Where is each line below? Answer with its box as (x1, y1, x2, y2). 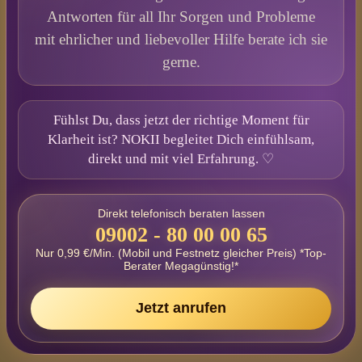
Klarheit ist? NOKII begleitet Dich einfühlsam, (48, 131, 314, 147)
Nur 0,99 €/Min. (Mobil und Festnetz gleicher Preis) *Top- (36, 246, 326, 259)
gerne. (162, 53, 200, 70)
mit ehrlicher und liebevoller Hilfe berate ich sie (35, 30, 327, 48)
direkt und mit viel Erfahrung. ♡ (88, 150, 274, 166)
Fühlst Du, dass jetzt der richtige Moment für (53, 112, 309, 128)
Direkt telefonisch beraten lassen (97, 206, 265, 220)
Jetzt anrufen (136, 300, 226, 317)
